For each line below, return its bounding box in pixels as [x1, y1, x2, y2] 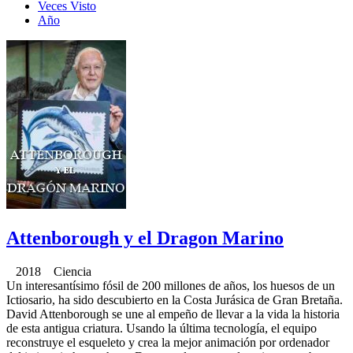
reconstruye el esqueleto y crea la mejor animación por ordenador [6, 335, 329, 349]
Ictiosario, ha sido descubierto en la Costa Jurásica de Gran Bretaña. [6, 292, 343, 307]
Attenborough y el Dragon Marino [6, 227, 284, 248]
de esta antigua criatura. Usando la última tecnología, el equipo [6, 321, 317, 335]
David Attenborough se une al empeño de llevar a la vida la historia [6, 307, 340, 321]
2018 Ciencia [6, 264, 91, 278]
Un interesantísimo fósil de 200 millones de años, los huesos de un [6, 278, 335, 292]
